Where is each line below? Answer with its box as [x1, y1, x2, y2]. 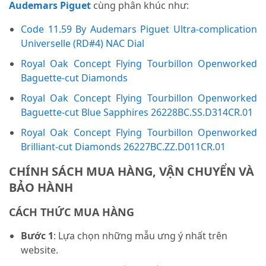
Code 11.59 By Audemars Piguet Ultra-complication [21, 22, 257, 36]
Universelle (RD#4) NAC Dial [21, 36, 144, 50]
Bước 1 [21, 229, 53, 242]
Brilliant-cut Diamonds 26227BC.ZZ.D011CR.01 [21, 140, 226, 153]
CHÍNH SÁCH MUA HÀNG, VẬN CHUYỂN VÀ [9, 163, 254, 179]
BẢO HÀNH [9, 179, 73, 195]
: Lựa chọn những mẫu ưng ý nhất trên [53, 229, 227, 242]
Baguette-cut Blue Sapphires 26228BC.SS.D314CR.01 [21, 105, 253, 119]
